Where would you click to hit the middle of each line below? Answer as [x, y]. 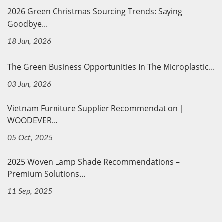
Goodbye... [28, 24]
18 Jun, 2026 [29, 41]
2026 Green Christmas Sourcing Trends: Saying [95, 11]
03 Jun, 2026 [29, 84]
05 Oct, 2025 [30, 138]
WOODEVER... [32, 120]
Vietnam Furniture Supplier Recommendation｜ [97, 108]
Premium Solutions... [46, 174]
